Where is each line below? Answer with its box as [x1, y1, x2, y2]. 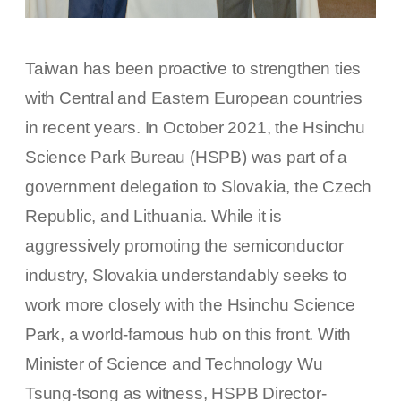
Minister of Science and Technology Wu [25, 354, 323, 374]
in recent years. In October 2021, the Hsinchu [25, 118, 365, 138]
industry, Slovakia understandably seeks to [25, 266, 347, 286]
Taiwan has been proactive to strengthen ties [25, 59, 362, 79]
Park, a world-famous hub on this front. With [25, 325, 352, 345]
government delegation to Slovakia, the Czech [25, 177, 372, 197]
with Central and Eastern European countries [25, 89, 363, 108]
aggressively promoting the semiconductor [25, 236, 344, 256]
